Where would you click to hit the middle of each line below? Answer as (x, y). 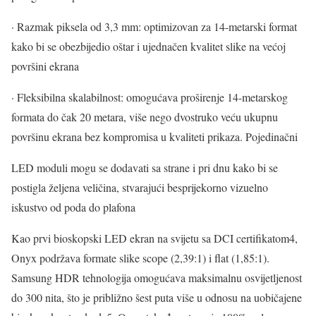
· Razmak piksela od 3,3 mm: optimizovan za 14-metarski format (154, 26)
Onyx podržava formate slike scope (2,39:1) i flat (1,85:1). (140, 257)
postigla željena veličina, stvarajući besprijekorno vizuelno (140, 187)
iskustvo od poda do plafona (73, 207)
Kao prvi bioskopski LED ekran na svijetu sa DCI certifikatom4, (154, 238)
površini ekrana (45, 66)
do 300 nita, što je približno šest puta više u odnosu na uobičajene (157, 297)
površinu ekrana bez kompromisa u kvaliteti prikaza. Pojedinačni (154, 136)
